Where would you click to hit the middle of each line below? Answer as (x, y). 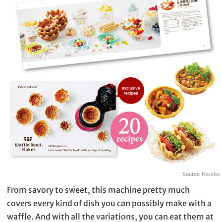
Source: (192, 174)
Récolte (211, 174)
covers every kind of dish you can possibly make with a (109, 203)
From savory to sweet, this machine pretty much (98, 190)
